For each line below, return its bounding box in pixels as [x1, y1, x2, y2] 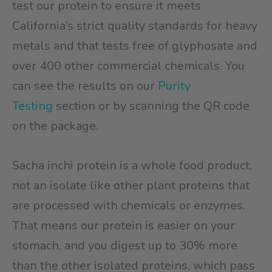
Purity [158, 77, 191, 94]
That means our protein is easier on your [12, 217, 235, 234]
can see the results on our [12, 77, 158, 94]
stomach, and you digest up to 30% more [12, 237, 237, 254]
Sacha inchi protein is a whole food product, [12, 157, 252, 174]
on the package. [12, 117, 98, 134]
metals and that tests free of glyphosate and [12, 37, 257, 54]
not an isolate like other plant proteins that [12, 177, 250, 194]
